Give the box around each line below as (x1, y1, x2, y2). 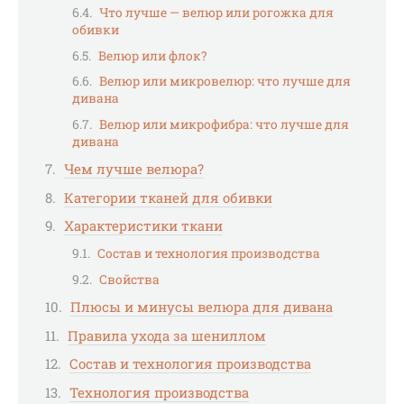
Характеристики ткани (64, 216, 223, 235)
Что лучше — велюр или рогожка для (99, 4, 334, 21)
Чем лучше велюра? (64, 160, 204, 179)
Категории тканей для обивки (64, 188, 272, 207)
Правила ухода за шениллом (68, 326, 266, 344)
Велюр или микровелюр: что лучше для (99, 73, 351, 90)
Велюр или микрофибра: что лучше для (99, 115, 349, 133)
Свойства (99, 271, 160, 288)
